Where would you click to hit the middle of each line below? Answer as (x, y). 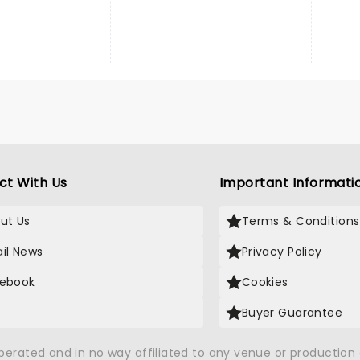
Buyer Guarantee (292, 313)
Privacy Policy (282, 252)
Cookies (265, 282)
